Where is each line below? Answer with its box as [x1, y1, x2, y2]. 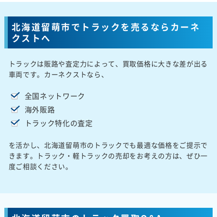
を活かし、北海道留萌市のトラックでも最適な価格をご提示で [8, 139, 208, 150]
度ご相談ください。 [8, 161, 73, 171]
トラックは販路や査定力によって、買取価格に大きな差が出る [8, 58, 208, 68]
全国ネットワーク [24, 90, 86, 101]
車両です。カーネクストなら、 [8, 69, 108, 79]
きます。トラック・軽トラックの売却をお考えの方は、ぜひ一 [8, 150, 208, 160]
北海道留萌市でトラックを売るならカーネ [11, 20, 201, 33]
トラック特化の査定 [24, 117, 93, 128]
